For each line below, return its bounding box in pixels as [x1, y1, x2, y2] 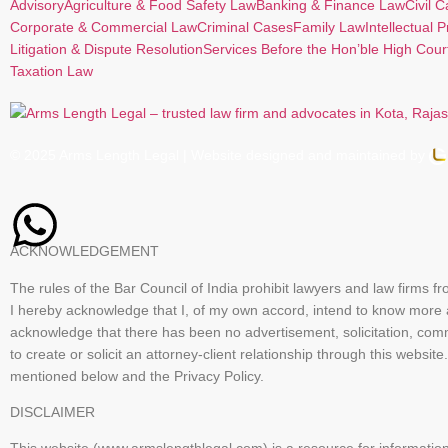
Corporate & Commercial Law [10, 18, 197, 35]
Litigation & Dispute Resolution [10, 40, 203, 57]
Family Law [293, 18, 365, 35]
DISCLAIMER [10, 403, 95, 420]
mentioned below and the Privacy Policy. [10, 367, 264, 384]
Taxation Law [10, 62, 93, 79]
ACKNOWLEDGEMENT [10, 243, 159, 260]
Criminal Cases [197, 18, 293, 35]
